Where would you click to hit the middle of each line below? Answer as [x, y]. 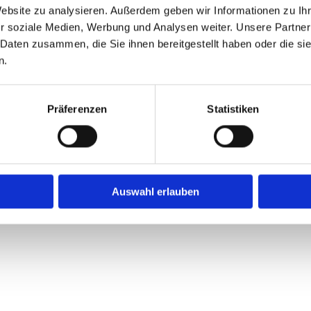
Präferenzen [77, 109]
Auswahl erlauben [155, 192]
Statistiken [233, 109]
